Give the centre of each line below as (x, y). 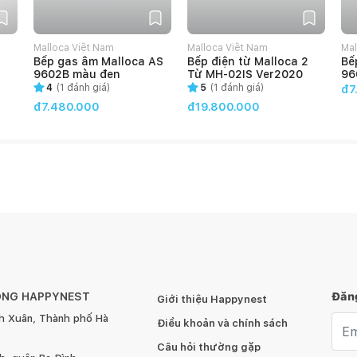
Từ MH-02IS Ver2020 (245, 74)
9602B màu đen (77, 74)
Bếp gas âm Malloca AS (98, 61)
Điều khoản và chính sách (223, 323)
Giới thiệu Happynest (212, 299)
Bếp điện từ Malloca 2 (248, 61)
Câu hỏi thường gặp (209, 347)
